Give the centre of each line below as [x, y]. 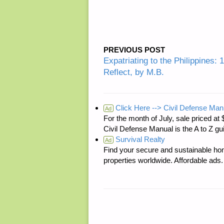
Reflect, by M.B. [134, 72]
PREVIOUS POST [134, 49]
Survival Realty [139, 139]
